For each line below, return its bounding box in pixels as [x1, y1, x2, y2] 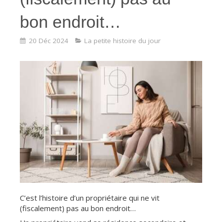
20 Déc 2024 [29, 36, 68, 45]
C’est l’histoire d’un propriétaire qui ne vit [20, 192, 160, 203]
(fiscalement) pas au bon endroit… [20, 203, 136, 213]
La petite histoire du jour [84, 36, 161, 45]
